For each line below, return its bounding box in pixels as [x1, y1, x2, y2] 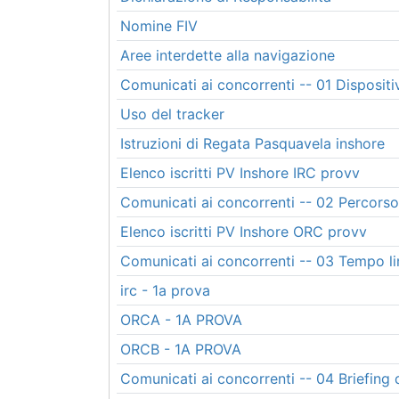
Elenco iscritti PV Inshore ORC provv [120, 223, 367, 240]
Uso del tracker [120, 105, 224, 123]
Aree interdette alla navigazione [120, 46, 335, 64]
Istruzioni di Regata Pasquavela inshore [120, 134, 385, 152]
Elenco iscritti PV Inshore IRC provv [120, 164, 360, 182]
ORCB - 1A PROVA [120, 340, 241, 358]
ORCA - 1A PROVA [120, 311, 242, 329]
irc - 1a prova [120, 281, 210, 299]
